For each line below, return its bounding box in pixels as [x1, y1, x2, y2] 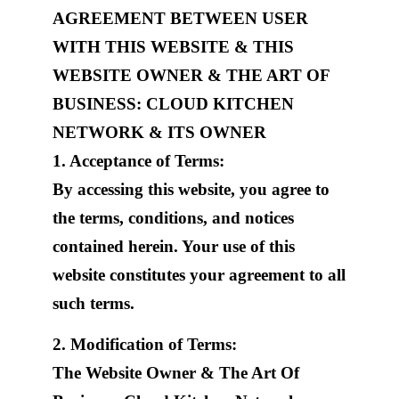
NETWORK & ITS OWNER [52, 123, 266, 142]
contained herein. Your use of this [52, 237, 295, 256]
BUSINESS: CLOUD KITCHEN [52, 94, 294, 113]
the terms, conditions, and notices [52, 208, 294, 227]
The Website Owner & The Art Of [52, 363, 299, 383]
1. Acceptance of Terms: [52, 151, 224, 170]
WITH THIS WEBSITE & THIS [52, 37, 294, 56]
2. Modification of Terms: [52, 335, 237, 354]
